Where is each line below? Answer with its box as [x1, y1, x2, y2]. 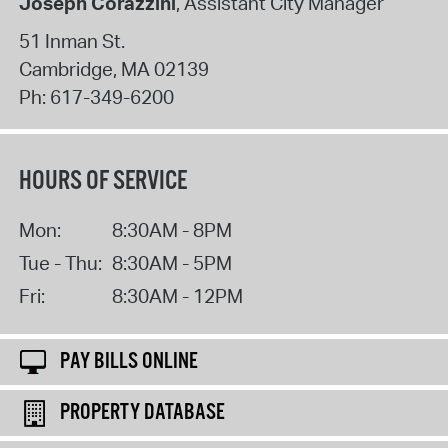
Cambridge [18, 56, 113, 81]
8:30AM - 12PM [111, 283, 243, 308]
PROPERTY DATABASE [60, 398, 225, 427]
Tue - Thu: [18, 250, 102, 275]
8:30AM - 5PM [111, 250, 232, 275]
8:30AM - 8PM [111, 217, 232, 242]
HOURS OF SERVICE [18, 164, 187, 198]
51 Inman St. [18, 28, 125, 53]
